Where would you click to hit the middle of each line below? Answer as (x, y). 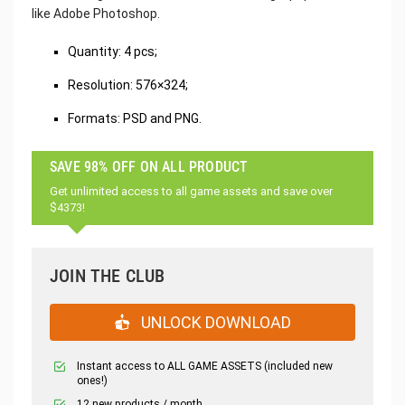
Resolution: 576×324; (128, 85)
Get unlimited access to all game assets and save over (191, 192)
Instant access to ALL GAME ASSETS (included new (205, 367)
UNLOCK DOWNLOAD (214, 323)
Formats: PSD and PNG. (135, 119)
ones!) (92, 381)
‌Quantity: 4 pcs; (113, 52)
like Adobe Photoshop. (96, 14)
